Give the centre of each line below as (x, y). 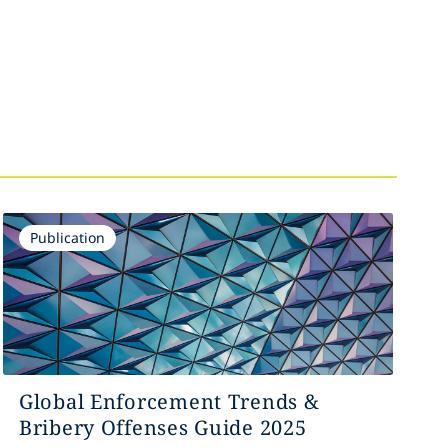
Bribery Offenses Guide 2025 (162, 427)
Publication (67, 237)
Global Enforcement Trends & (169, 401)
